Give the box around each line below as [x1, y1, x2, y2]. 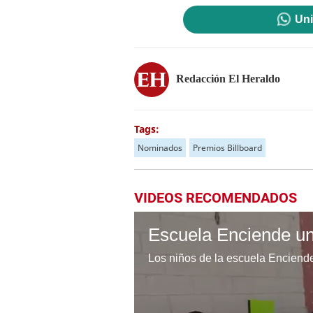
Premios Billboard [193, 142, 262, 154]
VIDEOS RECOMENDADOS [134, 189, 297, 206]
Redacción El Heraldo [176, 72, 280, 85]
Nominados [138, 142, 182, 154]
